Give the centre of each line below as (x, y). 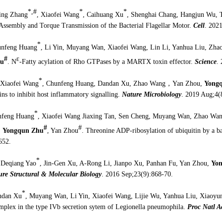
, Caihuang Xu (103, 14)
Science (205, 61)
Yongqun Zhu (23, 130)
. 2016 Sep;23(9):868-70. (137, 174)
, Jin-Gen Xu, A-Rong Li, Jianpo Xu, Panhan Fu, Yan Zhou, (125, 163)
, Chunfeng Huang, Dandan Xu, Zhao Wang (104, 83)
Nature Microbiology (151, 94)
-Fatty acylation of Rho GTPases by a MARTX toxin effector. (107, 61)
